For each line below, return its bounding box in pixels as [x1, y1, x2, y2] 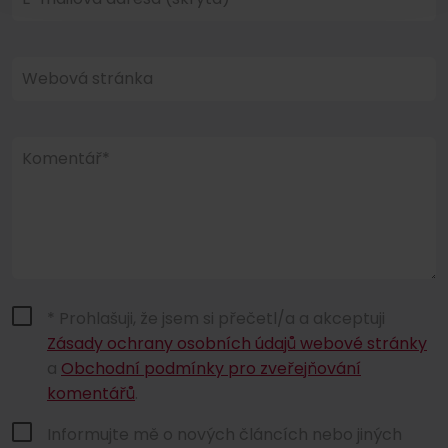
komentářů [47, 381, 135, 405]
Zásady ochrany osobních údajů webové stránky [47, 331, 427, 355]
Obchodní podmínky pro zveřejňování [61, 356, 361, 380]
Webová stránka [22, 66, 153, 90]
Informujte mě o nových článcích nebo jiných [47, 422, 402, 446]
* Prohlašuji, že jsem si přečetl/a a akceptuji [47, 306, 385, 330]
